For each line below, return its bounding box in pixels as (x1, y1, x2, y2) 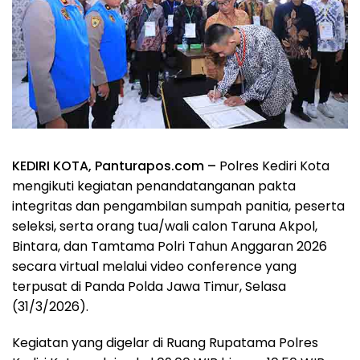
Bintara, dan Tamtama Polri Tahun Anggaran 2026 (12, 236, 327, 256)
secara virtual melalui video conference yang (12, 256, 297, 276)
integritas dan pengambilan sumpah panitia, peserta (12, 196, 345, 215)
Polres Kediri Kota (216, 156, 329, 175)
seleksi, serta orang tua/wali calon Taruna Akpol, (12, 216, 317, 235)
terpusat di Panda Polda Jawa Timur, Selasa (12, 276, 286, 296)
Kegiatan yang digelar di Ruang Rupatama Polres (12, 333, 318, 352)
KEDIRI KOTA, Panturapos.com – (12, 156, 216, 175)
